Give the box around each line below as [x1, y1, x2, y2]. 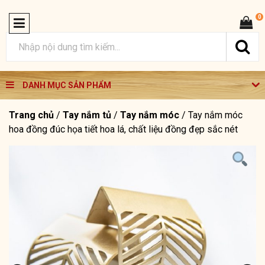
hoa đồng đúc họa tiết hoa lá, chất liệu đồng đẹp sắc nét [9, 124, 238, 135]
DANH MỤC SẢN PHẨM [22, 80, 111, 90]
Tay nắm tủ [63, 109, 111, 121]
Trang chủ [9, 109, 54, 121]
